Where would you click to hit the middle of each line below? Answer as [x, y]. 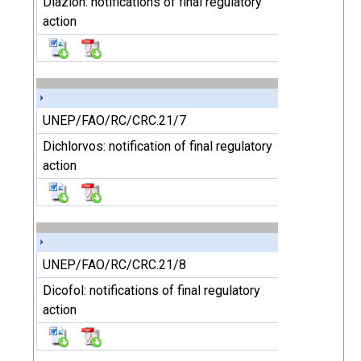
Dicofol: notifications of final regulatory [151, 290]
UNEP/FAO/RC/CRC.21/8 [114, 265]
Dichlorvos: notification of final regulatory [158, 146]
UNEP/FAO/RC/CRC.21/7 [114, 120]
